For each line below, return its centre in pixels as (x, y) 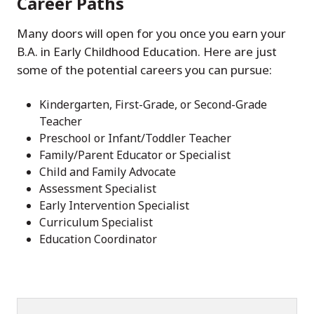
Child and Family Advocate (108, 172)
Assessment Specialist (98, 189)
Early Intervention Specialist (114, 205)
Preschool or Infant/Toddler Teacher (135, 138)
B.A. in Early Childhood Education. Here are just (147, 52)
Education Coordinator (100, 239)
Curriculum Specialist (97, 222)
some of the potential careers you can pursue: (144, 70)
